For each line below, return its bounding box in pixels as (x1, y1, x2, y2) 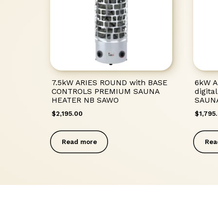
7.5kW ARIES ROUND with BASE (52, 77, 168, 87)
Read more (61, 138, 97, 145)
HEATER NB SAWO (52, 95, 119, 105)
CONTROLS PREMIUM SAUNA (52, 86, 160, 96)
